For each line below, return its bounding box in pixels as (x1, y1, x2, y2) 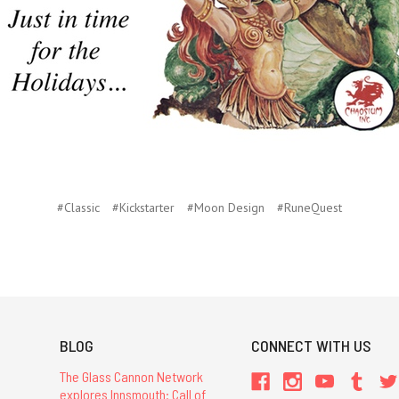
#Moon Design (187, 199, 265, 216)
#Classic (57, 199, 100, 216)
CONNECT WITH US (251, 336, 372, 356)
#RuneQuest (277, 199, 342, 216)
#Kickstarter (112, 199, 175, 216)
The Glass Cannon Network (59, 368, 203, 386)
